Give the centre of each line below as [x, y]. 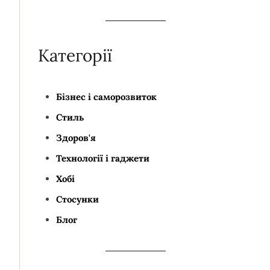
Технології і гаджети [103, 158]
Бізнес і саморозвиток [106, 97]
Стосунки [77, 199]
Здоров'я [76, 138]
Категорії [75, 55]
